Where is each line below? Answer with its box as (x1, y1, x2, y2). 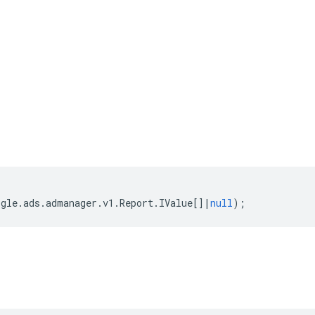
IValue (159, 196, 193, 210)
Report (120, 196, 153, 210)
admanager (46, 196, 97, 210)
